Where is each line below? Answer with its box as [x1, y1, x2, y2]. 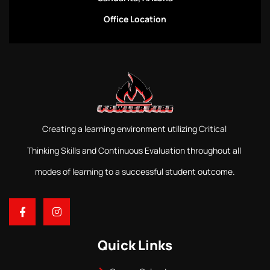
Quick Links [98, 236, 172, 254]
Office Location [104, 13, 166, 25]
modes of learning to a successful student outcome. [35, 165, 235, 177]
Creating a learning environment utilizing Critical [42, 123, 228, 135]
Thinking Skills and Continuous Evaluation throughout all [27, 144, 243, 156]
